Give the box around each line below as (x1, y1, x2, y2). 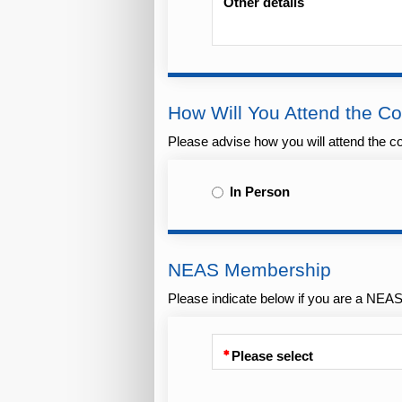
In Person (229, 185, 290, 200)
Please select (231, 349, 313, 364)
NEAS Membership (168, 258, 331, 281)
